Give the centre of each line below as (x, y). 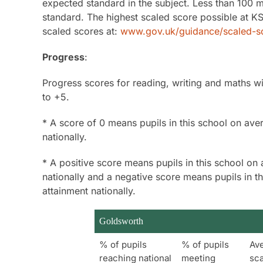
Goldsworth (121, 221)
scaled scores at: (81, 31)
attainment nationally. (89, 191)
